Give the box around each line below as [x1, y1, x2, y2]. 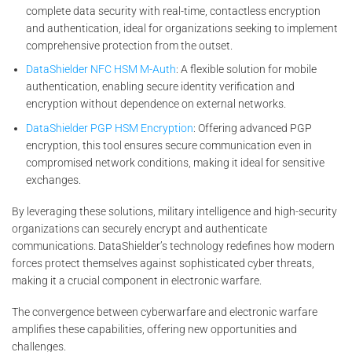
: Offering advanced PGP [193, 121, 313, 134]
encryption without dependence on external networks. [26, 97, 287, 111]
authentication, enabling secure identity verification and [26, 80, 295, 93]
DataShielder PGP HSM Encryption [26, 121, 194, 134]
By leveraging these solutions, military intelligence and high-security [12, 204, 337, 218]
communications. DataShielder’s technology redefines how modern [12, 239, 335, 252]
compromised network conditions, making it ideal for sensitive [26, 156, 325, 169]
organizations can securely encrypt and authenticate [12, 222, 267, 235]
